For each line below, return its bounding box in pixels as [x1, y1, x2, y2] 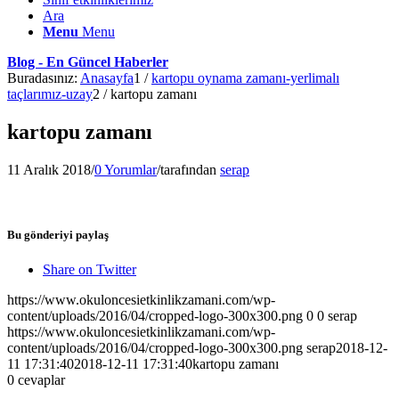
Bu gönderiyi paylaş [7, 227, 109, 241]
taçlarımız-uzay [7, 86, 93, 102]
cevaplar [18, 372, 65, 388]
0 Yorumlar [94, 161, 157, 177]
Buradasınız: [7, 70, 77, 85]
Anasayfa [80, 70, 134, 85]
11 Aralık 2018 [7, 161, 91, 177]
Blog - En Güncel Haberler [7, 54, 168, 69]
